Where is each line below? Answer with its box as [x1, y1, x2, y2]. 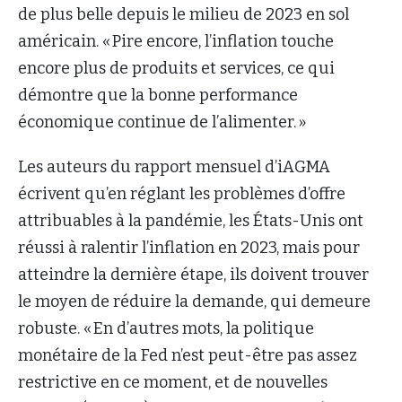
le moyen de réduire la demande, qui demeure [18, 291, 371, 311]
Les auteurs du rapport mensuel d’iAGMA [18, 156, 330, 177]
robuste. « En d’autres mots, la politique [18, 318, 314, 338]
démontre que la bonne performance [18, 84, 298, 105]
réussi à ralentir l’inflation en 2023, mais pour [18, 237, 360, 258]
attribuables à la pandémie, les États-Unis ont [18, 210, 363, 231]
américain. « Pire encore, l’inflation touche [18, 31, 334, 51]
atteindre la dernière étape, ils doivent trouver [18, 264, 369, 284]
